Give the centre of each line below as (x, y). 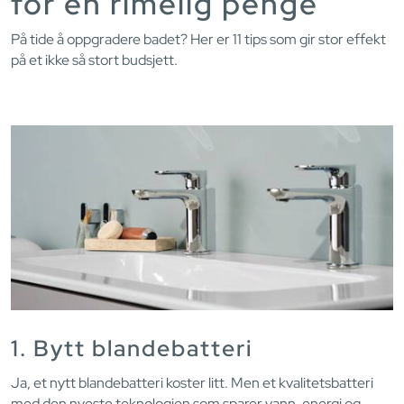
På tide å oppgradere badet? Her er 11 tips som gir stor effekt (198, 40)
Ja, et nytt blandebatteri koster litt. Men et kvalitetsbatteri (192, 382)
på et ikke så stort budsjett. (94, 60)
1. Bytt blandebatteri (132, 348)
